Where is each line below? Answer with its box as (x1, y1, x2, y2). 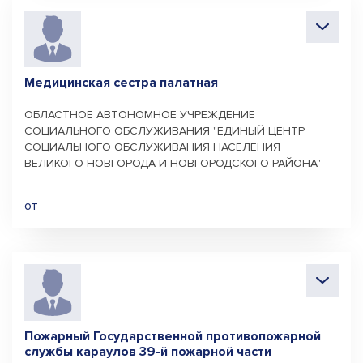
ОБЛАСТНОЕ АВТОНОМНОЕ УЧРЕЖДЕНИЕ (24, 108, 255, 122)
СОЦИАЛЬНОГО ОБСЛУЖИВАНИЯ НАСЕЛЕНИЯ (24, 140, 280, 154)
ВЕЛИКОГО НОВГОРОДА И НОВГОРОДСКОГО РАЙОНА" (24, 156, 321, 170)
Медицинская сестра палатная (24, 75, 218, 91)
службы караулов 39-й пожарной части (24, 344, 271, 360)
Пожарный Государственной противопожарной (24, 328, 321, 344)
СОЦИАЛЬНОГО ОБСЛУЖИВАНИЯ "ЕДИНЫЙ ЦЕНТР (24, 124, 305, 138)
